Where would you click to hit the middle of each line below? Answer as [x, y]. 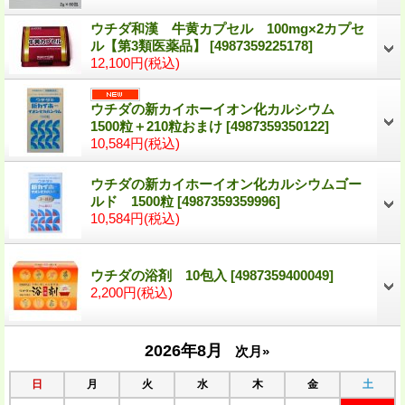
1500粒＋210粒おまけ [158, 126]
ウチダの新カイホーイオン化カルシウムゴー [226, 184]
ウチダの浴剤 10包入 [160, 275]
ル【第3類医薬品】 [150, 45]
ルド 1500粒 [134, 201]
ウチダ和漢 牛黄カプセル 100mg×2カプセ [227, 28]
